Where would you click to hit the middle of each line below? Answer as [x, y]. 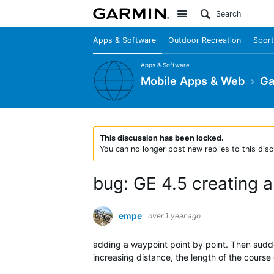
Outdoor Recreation [205, 40]
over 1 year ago [174, 216]
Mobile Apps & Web [193, 80]
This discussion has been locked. [162, 138]
